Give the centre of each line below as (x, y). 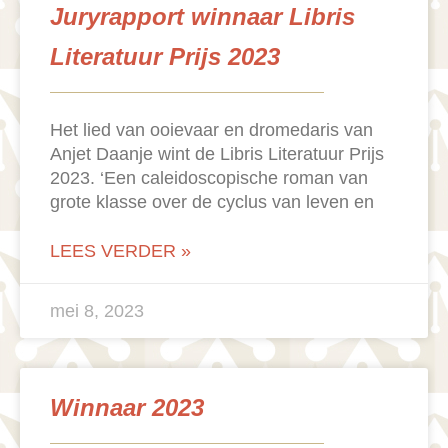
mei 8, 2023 (97, 311)
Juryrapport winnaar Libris (202, 17)
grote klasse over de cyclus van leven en (212, 202)
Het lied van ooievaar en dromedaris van (211, 130)
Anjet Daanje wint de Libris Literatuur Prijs (217, 154)
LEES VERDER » (120, 251)
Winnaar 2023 (127, 408)
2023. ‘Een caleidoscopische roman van (209, 178)
